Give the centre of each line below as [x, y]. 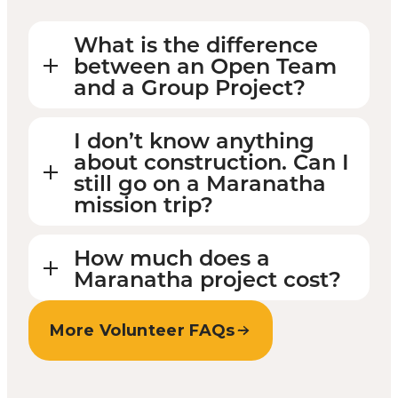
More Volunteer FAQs [143, 330]
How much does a [172, 256]
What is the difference [196, 43]
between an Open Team [205, 64]
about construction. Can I [211, 160]
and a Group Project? [190, 86]
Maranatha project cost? [207, 278]
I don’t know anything [194, 139]
